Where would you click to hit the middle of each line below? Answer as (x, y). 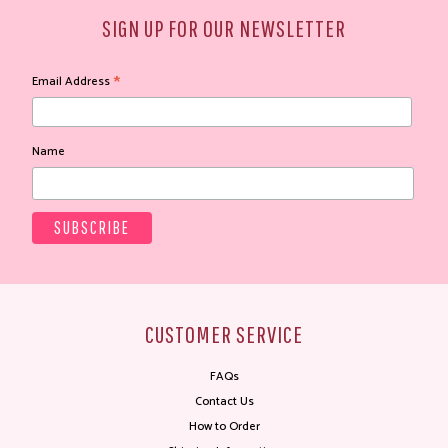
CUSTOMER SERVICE (224, 334)
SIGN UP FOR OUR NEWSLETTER (224, 28)
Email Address (73, 82)
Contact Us (224, 402)
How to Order (224, 427)
